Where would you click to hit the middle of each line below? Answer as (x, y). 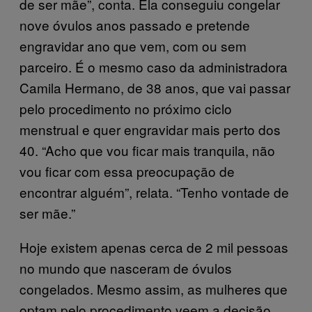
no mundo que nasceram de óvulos (126, 267)
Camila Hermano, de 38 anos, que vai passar (155, 87)
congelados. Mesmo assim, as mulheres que (154, 288)
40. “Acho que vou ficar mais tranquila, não (147, 150)
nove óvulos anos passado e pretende (135, 24)
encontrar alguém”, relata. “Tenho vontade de (154, 192)
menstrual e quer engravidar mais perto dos (150, 129)
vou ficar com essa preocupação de (127, 171)
